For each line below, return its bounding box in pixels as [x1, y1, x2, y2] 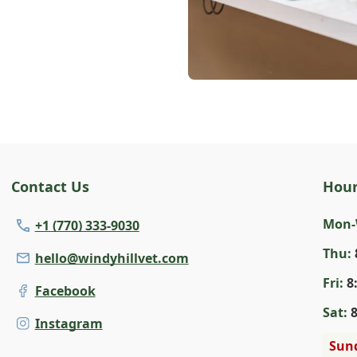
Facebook [34, 281, 96, 300]
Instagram [34, 314, 103, 332]
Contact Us [10, 176, 89, 196]
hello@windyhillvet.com [34, 249, 189, 267]
